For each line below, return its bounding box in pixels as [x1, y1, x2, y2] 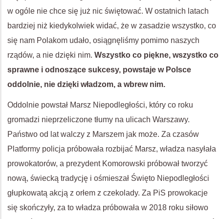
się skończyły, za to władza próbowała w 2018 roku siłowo [7, 203, 208, 212]
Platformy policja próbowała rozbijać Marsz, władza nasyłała [7, 145, 216, 153]
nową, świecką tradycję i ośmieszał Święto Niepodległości [7, 174, 209, 182]
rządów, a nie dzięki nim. [7, 51, 94, 59]
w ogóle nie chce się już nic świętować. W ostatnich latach [7, 7, 209, 15]
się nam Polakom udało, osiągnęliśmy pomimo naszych [7, 36, 199, 44]
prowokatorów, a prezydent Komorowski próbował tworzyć [7, 159, 208, 168]
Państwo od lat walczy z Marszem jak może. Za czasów [7, 130, 199, 138]
